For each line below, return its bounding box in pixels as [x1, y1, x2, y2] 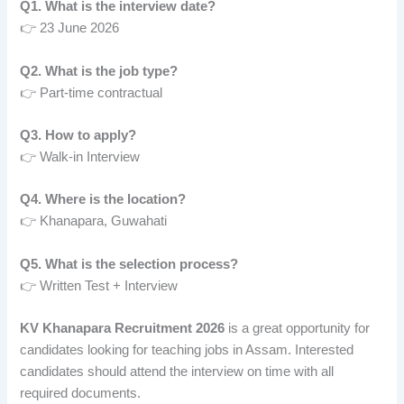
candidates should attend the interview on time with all [20, 363, 335, 379]
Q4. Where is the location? [20, 192, 187, 207]
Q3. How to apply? [20, 127, 137, 142]
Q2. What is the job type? [20, 63, 179, 78]
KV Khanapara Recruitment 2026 [20, 320, 225, 335]
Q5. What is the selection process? [20, 256, 239, 271]
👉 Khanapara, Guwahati [20, 214, 168, 229]
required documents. [20, 385, 142, 400]
